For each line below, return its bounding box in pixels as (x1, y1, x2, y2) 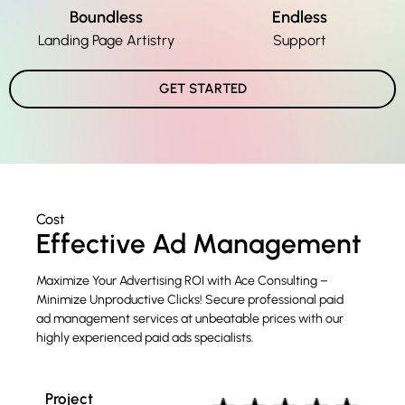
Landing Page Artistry (37, 31, 174, 49)
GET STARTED (158, 80, 247, 97)
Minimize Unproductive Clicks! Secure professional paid (36, 291, 344, 307)
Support (272, 31, 326, 49)
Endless (271, 6, 327, 27)
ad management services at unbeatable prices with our (36, 310, 344, 326)
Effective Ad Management (36, 226, 362, 260)
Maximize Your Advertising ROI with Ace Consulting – (36, 272, 328, 288)
